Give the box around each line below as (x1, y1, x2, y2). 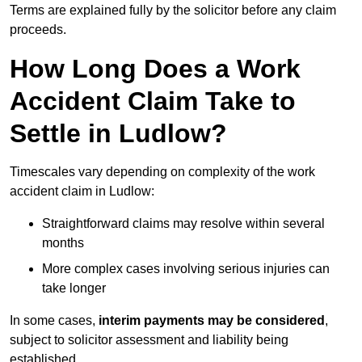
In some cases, (10, 314, 99, 328)
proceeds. (10, 23, 66, 37)
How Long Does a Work (10, 54, 301, 84)
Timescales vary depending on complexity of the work (10, 165, 315, 179)
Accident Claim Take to (10, 86, 296, 116)
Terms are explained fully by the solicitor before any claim (10, 3, 336, 18)
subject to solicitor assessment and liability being (10, 333, 288, 347)
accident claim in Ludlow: (10, 184, 154, 199)
